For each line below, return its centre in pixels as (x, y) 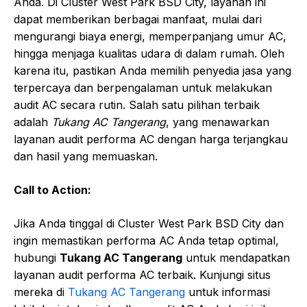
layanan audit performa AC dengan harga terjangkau (151, 139)
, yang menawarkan (218, 122)
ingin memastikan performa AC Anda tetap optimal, (146, 241)
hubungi (37, 258)
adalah (33, 122)
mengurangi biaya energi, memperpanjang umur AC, (150, 37)
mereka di (41, 292)
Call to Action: (52, 190)
